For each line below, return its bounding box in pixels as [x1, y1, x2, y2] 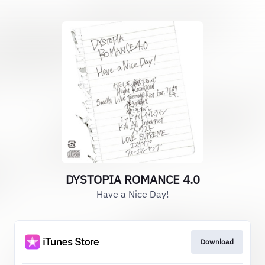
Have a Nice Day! [96, 188, 169, 200]
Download [200, 237, 234, 246]
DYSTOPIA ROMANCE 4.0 [65, 172, 200, 188]
